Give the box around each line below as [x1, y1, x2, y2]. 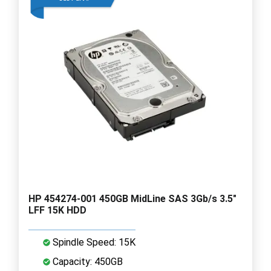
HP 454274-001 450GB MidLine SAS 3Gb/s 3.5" [28, 192, 237, 204]
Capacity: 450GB [50, 255, 123, 267]
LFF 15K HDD [28, 204, 87, 216]
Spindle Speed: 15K [50, 236, 135, 248]
